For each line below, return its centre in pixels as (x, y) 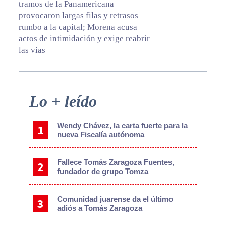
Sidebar (29, 111)
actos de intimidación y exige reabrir (84, 38)
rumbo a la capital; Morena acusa (78, 27)
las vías (32, 50)
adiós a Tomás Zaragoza (100, 208)
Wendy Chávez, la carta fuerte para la (123, 125)
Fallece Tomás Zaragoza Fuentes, (116, 162)
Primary (29, 98)
